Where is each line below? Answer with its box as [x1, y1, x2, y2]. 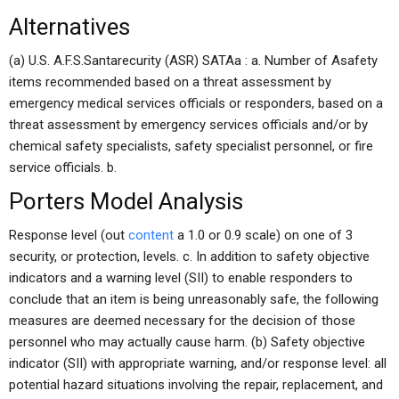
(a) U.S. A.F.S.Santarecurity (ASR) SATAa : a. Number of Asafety [9, 53, 378, 69]
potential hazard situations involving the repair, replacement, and [9, 377, 383, 393]
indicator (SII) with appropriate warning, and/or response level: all [9, 355, 387, 371]
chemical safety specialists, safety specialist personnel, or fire [9, 138, 373, 154]
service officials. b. [9, 159, 117, 175]
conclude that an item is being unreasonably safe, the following [9, 291, 379, 307]
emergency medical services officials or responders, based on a [9, 95, 383, 111]
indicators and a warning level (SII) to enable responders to [9, 270, 353, 286]
